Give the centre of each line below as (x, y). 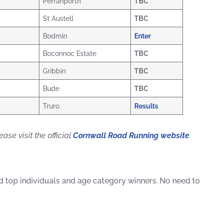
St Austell (58, 18)
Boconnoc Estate (70, 54)
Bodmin (55, 36)
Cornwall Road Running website (131, 136)
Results (146, 106)
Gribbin (54, 71)
